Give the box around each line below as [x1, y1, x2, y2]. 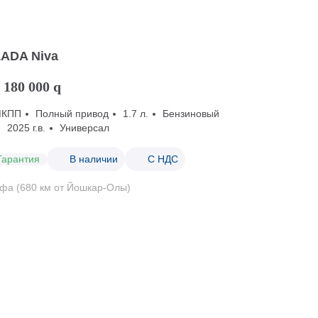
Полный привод [35, 108, 109, 119]
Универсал [60, 122, 110, 133]
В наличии [70, 153, 119, 165]
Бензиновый [163, 108, 220, 119]
